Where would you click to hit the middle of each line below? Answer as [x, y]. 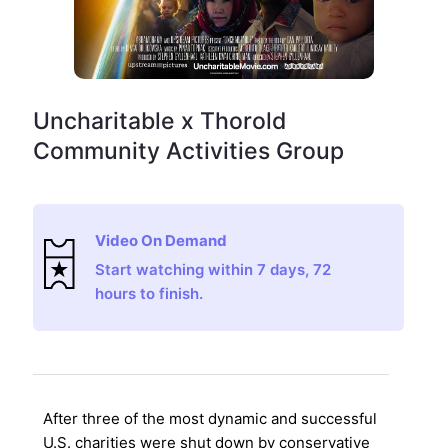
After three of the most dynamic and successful [209, 419]
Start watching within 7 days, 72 [213, 269]
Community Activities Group [188, 150]
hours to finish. [149, 293]
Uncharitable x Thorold [159, 120]
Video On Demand [161, 240]
